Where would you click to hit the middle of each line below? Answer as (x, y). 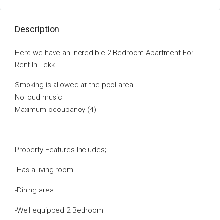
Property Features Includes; (60, 150)
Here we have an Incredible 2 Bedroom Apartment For (104, 53)
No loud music (39, 97)
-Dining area (34, 190)
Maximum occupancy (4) (55, 110)
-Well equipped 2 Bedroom (59, 210)
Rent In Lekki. (36, 65)
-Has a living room (44, 170)
